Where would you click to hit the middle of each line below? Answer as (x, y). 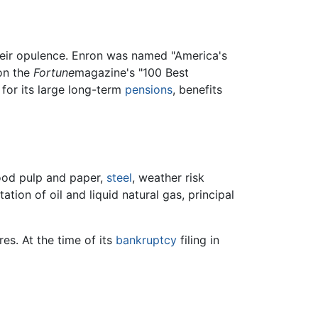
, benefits (197, 90)
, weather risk (168, 178)
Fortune (54, 73)
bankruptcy (146, 240)
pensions (149, 90)
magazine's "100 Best (132, 73)
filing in (198, 240)
